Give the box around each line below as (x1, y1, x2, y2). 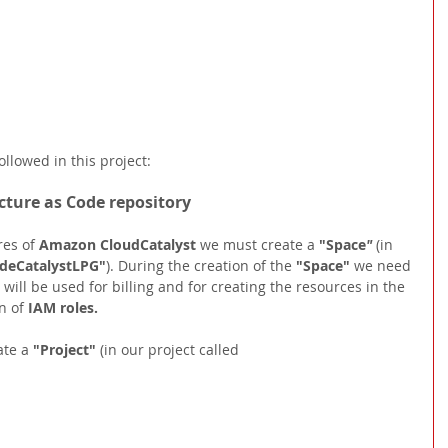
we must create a (200, 234, 319, 254)
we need (354, 255, 415, 275)
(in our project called (100, 339, 243, 359)
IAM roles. (28, 297, 98, 317)
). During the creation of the (106, 255, 296, 275)
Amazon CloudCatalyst (39, 234, 200, 254)
